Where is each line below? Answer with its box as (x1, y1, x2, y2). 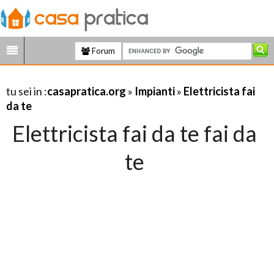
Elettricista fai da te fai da (12, 120, 257, 147)
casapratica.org (47, 84, 126, 98)
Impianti (135, 84, 175, 98)
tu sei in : (6, 84, 47, 98)
